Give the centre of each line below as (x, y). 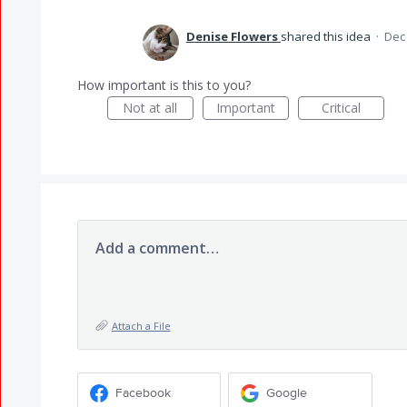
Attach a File (141, 326)
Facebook (143, 392)
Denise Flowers (232, 36)
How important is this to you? (164, 85)
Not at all (150, 108)
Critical (341, 108)
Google (287, 392)
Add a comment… (157, 248)
